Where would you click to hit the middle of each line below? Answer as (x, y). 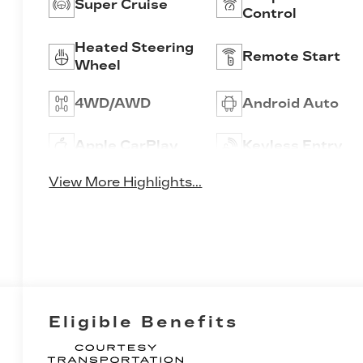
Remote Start (291, 57)
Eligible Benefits (144, 322)
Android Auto (290, 104)
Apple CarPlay (127, 146)
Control (269, 14)
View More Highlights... (126, 182)
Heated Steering (135, 48)
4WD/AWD (113, 104)
